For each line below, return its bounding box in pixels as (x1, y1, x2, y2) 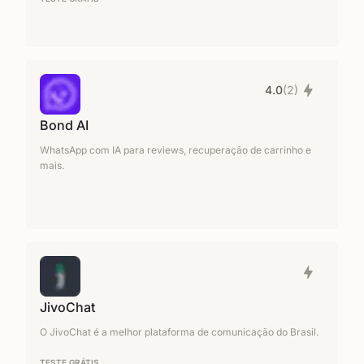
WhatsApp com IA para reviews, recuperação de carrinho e (40, 144, 311, 156)
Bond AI (40, 117, 89, 133)
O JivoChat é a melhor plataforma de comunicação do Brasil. (40, 326, 318, 338)
